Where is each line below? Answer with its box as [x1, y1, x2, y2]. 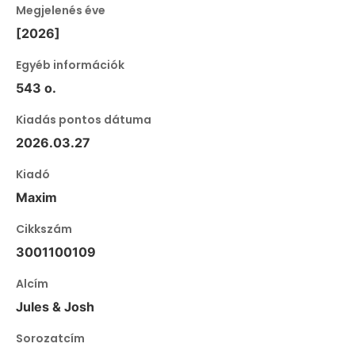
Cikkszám [16, 221, 72, 238]
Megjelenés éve [16, 2, 105, 19]
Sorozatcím [16, 330, 85, 347]
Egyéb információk [16, 57, 124, 74]
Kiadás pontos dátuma [16, 112, 151, 128]
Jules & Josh [16, 299, 94, 315]
